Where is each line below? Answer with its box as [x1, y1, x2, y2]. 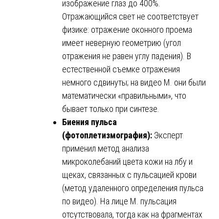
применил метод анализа [62, 143, 149, 153]
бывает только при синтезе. [62, 103, 159, 114]
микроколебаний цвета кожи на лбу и [62, 156, 193, 167]
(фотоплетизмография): [62, 130, 152, 140]
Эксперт [152, 130, 183, 140]
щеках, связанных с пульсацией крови [62, 169, 197, 180]
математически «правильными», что [62, 90, 186, 101]
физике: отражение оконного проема [62, 24, 192, 35]
